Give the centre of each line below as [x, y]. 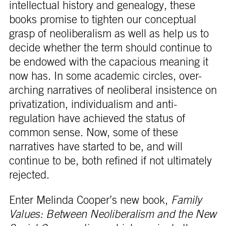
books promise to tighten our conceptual [102, 20]
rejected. [29, 175]
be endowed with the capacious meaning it [108, 62]
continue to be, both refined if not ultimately [110, 161]
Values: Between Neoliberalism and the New [112, 215]
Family [186, 201]
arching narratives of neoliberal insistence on [113, 91]
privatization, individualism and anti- [93, 105]
